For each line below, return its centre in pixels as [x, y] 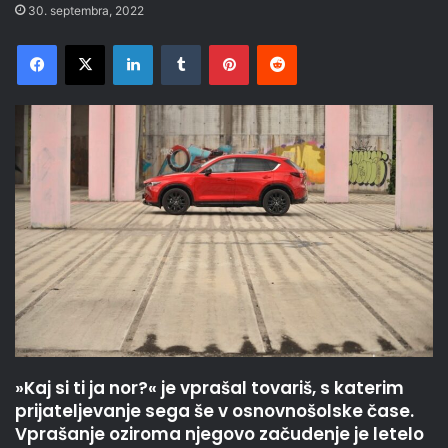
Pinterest [276, 44]
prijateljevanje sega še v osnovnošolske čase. [214, 411]
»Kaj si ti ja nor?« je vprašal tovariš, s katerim [209, 388]
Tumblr [221, 44]
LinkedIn [178, 44]
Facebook [86, 44]
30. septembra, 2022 [86, 11]
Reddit [316, 44]
